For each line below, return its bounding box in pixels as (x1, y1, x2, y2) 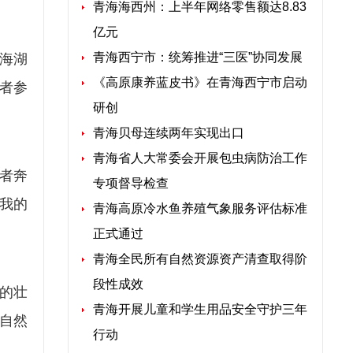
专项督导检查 (93, 176, 169, 190)
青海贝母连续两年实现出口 (93, 126, 244, 139)
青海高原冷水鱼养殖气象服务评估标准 (93, 202, 307, 215)
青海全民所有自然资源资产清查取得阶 (93, 252, 307, 266)
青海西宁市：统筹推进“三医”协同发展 (93, 50, 303, 64)
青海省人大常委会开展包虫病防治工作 (93, 151, 307, 165)
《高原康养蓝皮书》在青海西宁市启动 (93, 76, 307, 89)
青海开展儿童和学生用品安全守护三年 (93, 303, 307, 316)
